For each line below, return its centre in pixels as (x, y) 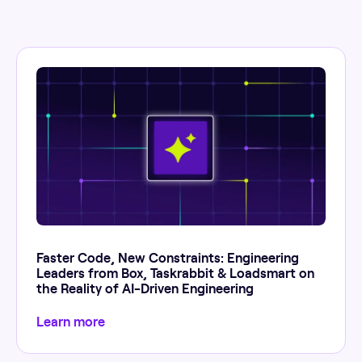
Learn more (71, 321)
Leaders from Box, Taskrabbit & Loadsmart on (175, 273)
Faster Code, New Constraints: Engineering (168, 257)
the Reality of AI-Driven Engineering (145, 288)
